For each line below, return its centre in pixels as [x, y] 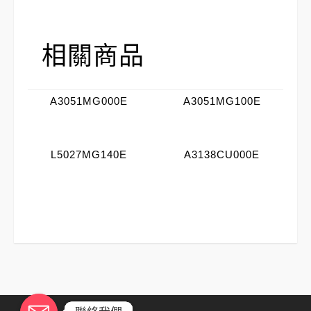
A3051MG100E [222, 101]
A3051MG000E [89, 101]
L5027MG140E [89, 155]
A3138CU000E [222, 155]
